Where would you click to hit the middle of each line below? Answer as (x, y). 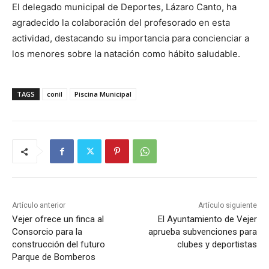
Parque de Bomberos (54, 257)
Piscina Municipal (103, 94)
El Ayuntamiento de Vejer (207, 219)
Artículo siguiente (227, 206)
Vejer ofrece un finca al (58, 219)
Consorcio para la (47, 232)
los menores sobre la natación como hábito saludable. (126, 54)
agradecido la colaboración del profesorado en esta (121, 23)
